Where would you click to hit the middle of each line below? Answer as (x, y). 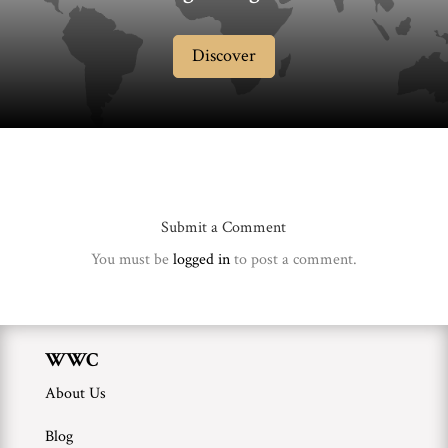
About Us (75, 393)
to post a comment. (293, 259)
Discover (223, 56)
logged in (201, 259)
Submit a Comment (224, 227)
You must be (131, 259)
